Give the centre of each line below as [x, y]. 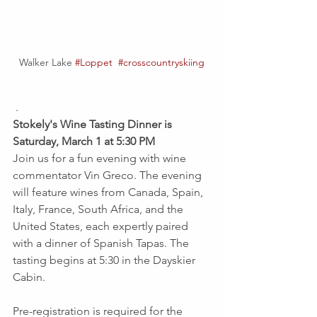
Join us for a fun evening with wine [101, 158]
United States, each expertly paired [102, 226]
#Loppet [94, 62]
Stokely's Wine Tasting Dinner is [94, 124]
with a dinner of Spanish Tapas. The [102, 243]
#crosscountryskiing [161, 62]
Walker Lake [47, 62]
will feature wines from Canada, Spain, [109, 192]
